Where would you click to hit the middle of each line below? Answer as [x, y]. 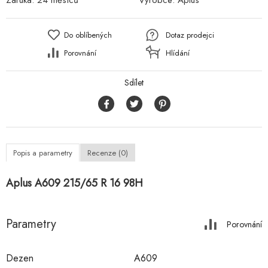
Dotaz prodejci [190, 35]
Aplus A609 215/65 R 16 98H [74, 183]
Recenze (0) [108, 153]
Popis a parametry [43, 153]
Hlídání [178, 53]
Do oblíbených [88, 35]
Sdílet [134, 83]
